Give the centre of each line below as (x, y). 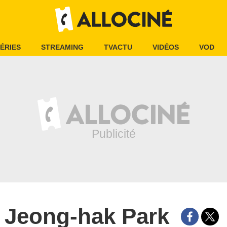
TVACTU (118, 47)
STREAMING (62, 47)
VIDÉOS (166, 47)
